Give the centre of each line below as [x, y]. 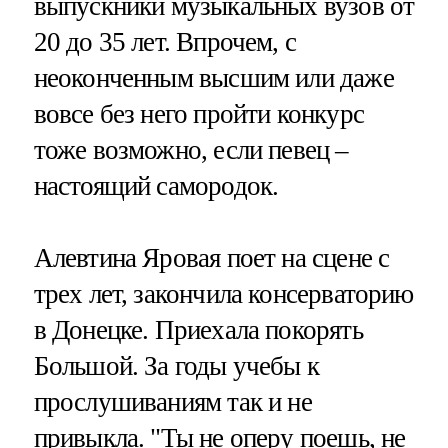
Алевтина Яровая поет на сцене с [211, 257]
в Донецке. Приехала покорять [198, 329]
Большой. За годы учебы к [176, 365]
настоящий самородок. [156, 186]
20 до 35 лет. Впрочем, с [165, 42]
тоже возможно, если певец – [191, 150]
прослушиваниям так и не [172, 401]
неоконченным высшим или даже [213, 78]
